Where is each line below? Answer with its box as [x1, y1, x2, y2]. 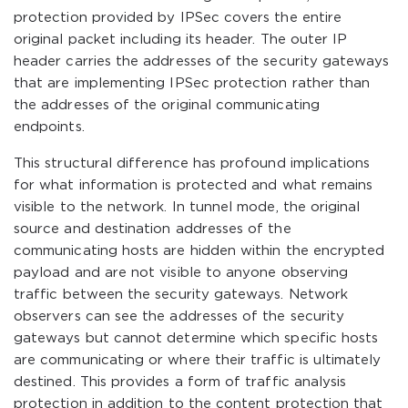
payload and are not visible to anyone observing [14, 267, 349, 279]
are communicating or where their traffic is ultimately [14, 354, 382, 366]
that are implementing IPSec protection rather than [14, 77, 371, 89]
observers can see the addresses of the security [14, 311, 345, 322]
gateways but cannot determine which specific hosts [14, 332, 379, 344]
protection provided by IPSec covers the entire [14, 12, 342, 24]
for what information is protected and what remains [14, 179, 373, 191]
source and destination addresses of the [14, 223, 291, 235]
